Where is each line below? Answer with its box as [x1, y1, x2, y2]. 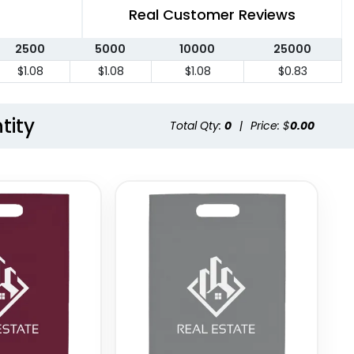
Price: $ [250, 118, 290, 134]
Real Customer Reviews [129, 5, 296, 25]
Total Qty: [170, 118, 224, 134]
